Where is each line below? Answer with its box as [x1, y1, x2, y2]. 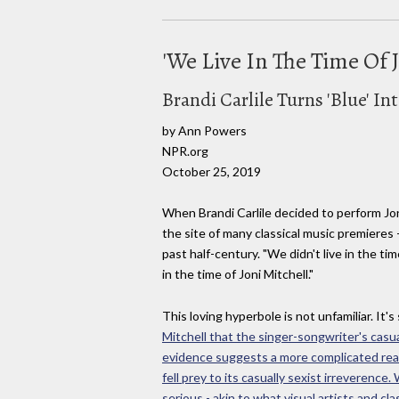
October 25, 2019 [162, 163, 261, 179]
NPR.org [162, 142, 208, 159]
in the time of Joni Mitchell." [162, 266, 313, 282]
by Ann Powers [162, 122, 247, 138]
